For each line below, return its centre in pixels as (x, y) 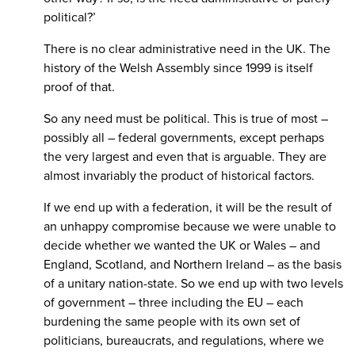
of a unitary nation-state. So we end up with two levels (193, 284)
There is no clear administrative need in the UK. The (187, 50)
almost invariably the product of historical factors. (179, 176)
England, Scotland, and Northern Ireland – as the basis (193, 265)
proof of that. (79, 88)
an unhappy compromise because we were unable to (190, 227)
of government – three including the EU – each (174, 303)
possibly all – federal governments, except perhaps (184, 138)
